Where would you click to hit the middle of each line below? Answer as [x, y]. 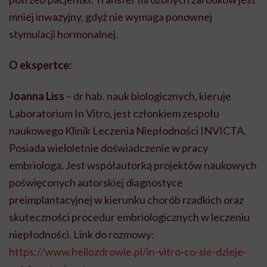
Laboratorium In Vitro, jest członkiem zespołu [114, 114]
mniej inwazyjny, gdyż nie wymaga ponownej [111, 17]
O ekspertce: [40, 65]
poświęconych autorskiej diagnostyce [96, 183]
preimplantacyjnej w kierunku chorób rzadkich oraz [126, 200]
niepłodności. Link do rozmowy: [82, 235]
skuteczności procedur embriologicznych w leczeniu [129, 217]
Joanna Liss [37, 96]
